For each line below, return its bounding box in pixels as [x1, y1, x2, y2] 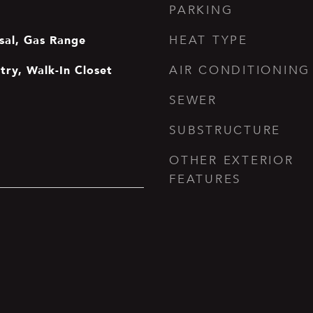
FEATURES [169, 172, 241, 187]
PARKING [169, 3, 233, 17]
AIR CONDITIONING [169, 63, 310, 78]
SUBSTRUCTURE [169, 123, 281, 138]
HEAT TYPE [169, 33, 248, 48]
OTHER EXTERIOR [169, 153, 294, 168]
